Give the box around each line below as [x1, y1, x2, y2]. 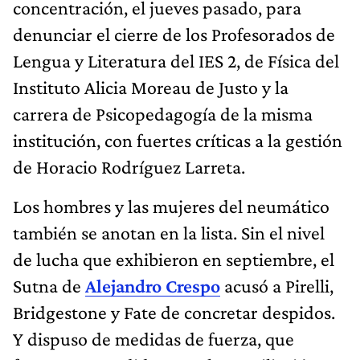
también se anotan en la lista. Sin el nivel [13, 221, 325, 243]
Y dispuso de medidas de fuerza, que [13, 327, 294, 350]
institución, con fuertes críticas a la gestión [13, 129, 342, 151]
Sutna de [13, 274, 85, 297]
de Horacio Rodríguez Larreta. [13, 155, 245, 178]
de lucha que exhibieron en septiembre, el [13, 247, 334, 270]
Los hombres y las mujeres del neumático [13, 194, 329, 217]
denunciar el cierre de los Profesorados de [13, 22, 335, 45]
